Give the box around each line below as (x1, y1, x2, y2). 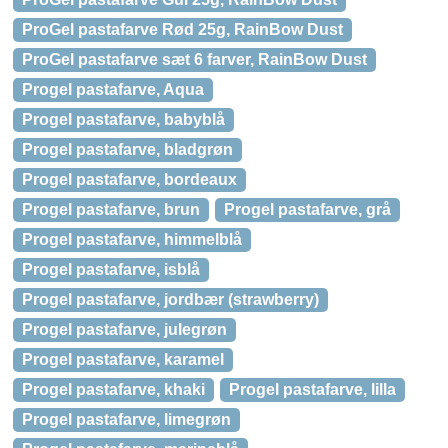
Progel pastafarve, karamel (22, 351, 224, 368)
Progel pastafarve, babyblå (22, 111, 225, 128)
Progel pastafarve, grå (224, 201, 391, 218)
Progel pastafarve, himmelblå (22, 231, 242, 248)
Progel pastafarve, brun (22, 201, 200, 218)
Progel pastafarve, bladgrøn (22, 141, 233, 158)
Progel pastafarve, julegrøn (22, 321, 227, 338)
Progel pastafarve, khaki (22, 381, 205, 398)
